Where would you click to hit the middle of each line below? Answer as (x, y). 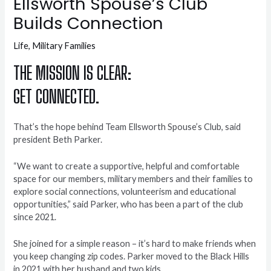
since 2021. (35, 217)
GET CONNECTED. (57, 96)
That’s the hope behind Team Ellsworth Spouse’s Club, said (127, 126)
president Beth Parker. (58, 139)
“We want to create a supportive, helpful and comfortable (127, 166)
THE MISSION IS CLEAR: (73, 72)
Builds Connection (89, 23)
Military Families (64, 46)
